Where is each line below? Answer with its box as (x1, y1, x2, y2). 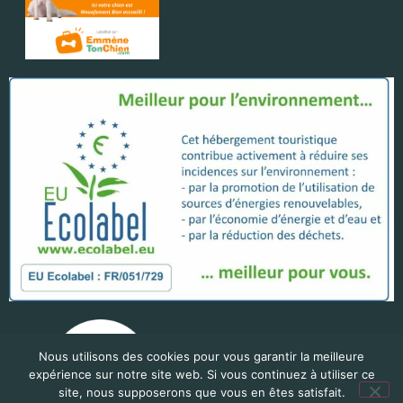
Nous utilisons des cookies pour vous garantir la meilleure (39, 349, 364, 363)
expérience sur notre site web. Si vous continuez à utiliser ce (28, 367, 375, 381)
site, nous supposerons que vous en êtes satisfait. (58, 385, 345, 399)
